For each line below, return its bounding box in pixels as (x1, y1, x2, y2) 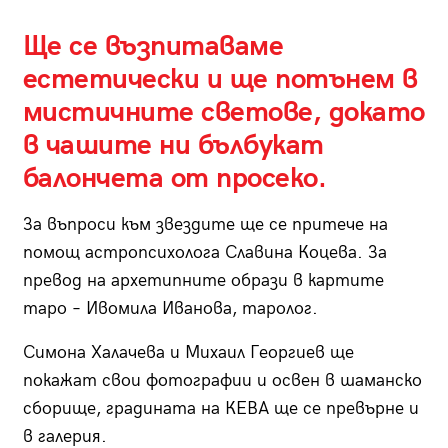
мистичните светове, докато (22, 95, 425, 129)
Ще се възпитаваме (22, 29, 283, 63)
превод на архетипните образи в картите (22, 269, 384, 291)
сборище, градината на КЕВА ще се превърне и (22, 397, 419, 419)
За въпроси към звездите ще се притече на (22, 213, 388, 235)
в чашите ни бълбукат (22, 128, 324, 162)
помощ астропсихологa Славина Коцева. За (22, 241, 387, 263)
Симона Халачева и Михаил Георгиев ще (22, 341, 354, 363)
